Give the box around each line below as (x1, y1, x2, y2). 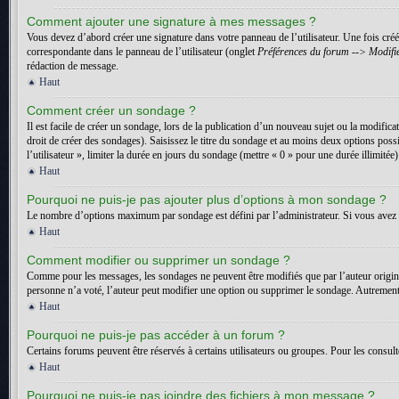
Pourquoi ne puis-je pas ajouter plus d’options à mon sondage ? (27, 192, 387, 207)
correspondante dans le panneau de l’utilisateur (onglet (27, 45, 257, 58)
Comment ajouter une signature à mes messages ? (27, 14, 316, 28)
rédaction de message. (27, 60, 118, 72)
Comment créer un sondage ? (27, 103, 196, 118)
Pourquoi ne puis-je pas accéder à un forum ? (27, 328, 285, 342)
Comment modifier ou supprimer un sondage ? (27, 253, 290, 267)
